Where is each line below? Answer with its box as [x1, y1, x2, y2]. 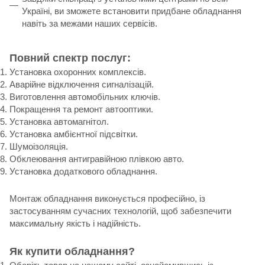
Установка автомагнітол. [9, 116, 109, 127]
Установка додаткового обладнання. [9, 166, 157, 176]
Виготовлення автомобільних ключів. [9, 91, 160, 102]
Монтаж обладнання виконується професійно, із [9, 193, 205, 203]
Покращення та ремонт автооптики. [9, 104, 153, 114]
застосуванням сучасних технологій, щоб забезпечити [9, 205, 231, 216]
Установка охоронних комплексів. [9, 66, 146, 77]
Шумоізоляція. [9, 141, 68, 151]
